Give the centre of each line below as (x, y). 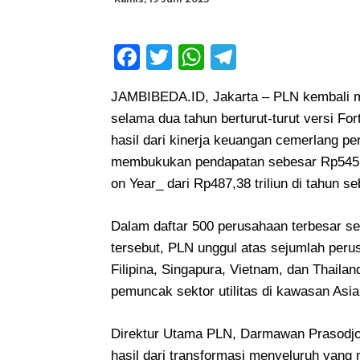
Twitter (214, 57)
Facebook (193, 57)
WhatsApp (264, 57)
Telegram (288, 57)
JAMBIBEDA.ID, (162, 97)
